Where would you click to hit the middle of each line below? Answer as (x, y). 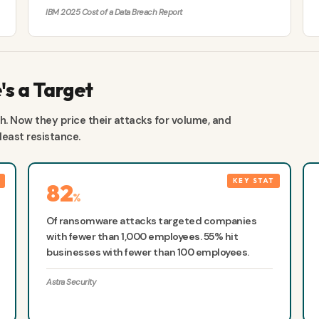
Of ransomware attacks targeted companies (152, 221)
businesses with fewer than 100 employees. (148, 252)
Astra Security (71, 283)
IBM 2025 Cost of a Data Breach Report (114, 13)
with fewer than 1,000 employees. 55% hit (142, 237)
